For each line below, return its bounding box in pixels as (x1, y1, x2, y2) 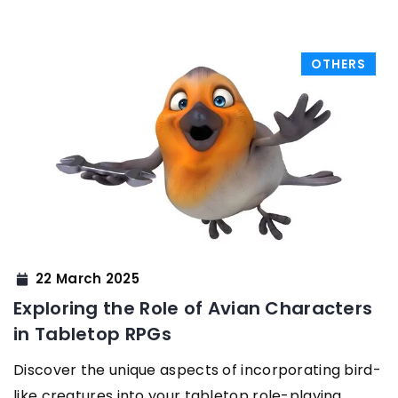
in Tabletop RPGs (13, 321, 171, 346)
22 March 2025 (36, 269, 139, 289)
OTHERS (311, 54, 366, 73)
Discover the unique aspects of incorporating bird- (13, 359, 381, 380)
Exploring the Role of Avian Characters (13, 295, 373, 321)
